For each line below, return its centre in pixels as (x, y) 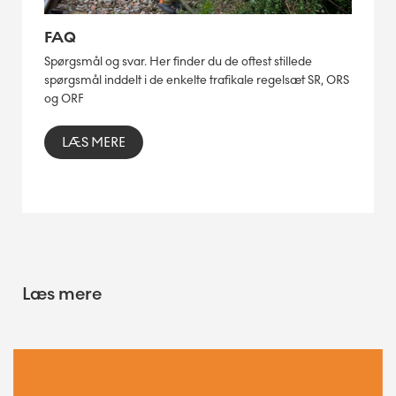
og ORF (64, 99)
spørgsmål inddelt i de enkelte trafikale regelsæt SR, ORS (197, 80)
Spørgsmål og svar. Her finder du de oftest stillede (178, 62)
